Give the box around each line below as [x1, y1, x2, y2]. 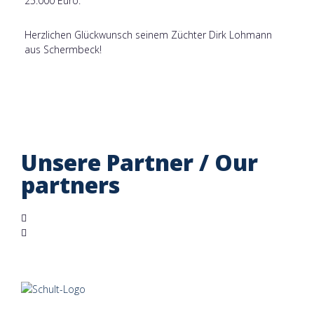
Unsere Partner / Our [21, 147, 258, 177]
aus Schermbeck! [25, 43, 102, 56]
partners [21, 170, 120, 200]
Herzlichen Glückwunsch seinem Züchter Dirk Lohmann [25, 28, 272, 41]
